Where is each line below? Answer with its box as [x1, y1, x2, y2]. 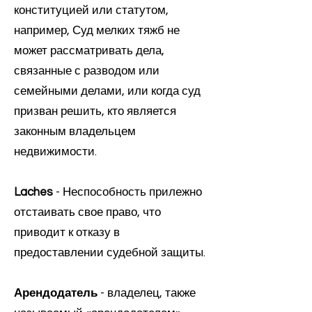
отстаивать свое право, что [14, 206, 161, 219]
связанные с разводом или [14, 65, 159, 77]
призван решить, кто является [14, 105, 176, 118]
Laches [14, 186, 53, 198]
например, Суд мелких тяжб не [14, 24, 180, 37]
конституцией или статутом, [14, 4, 169, 17]
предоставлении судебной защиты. [14, 247, 205, 259]
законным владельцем [14, 125, 136, 138]
